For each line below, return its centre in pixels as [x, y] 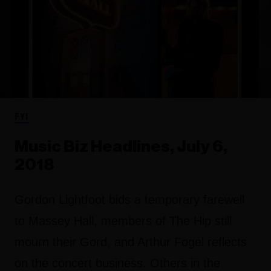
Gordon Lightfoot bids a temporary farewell [129, 199]
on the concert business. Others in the [117, 263]
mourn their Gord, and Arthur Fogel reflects [131, 242]
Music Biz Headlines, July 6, [121, 146]
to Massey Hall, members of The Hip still [123, 220]
